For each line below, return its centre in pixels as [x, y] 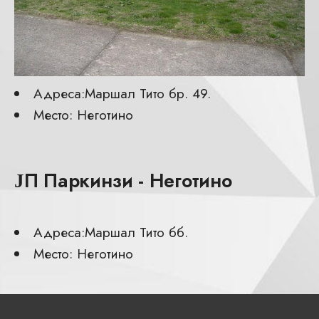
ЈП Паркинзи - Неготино [123, 180]
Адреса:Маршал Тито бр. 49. [122, 93]
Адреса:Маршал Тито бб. [111, 232]
